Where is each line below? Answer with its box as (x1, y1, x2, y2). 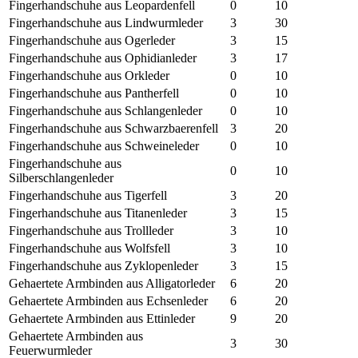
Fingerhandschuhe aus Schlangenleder (9, 104, 202, 118)
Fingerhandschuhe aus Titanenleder (9, 206, 187, 221)
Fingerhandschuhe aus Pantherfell (9, 86, 179, 101)
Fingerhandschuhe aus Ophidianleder (9, 51, 197, 66)
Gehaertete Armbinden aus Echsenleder (9, 294, 208, 308)
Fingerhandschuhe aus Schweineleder (9, 139, 199, 153)
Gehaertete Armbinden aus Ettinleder (9, 312, 195, 326)
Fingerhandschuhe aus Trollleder (9, 224, 173, 238)
